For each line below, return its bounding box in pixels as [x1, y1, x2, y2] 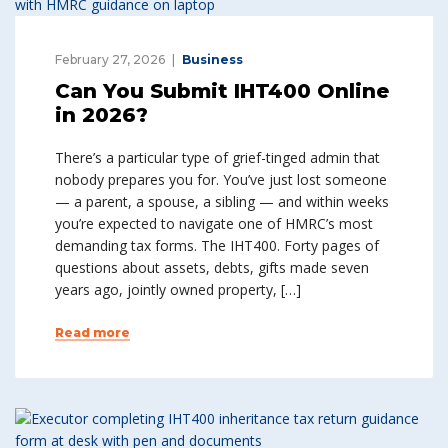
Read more [55, 325, 130, 340]
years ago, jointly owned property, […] [55, 280, 301, 299]
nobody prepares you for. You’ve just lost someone [55, 170, 387, 189]
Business [182, 52, 243, 67]
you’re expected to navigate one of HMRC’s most [55, 214, 373, 233]
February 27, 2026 [55, 52, 165, 67]
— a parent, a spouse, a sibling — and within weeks [55, 192, 389, 211]
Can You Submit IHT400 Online [55, 79, 389, 103]
